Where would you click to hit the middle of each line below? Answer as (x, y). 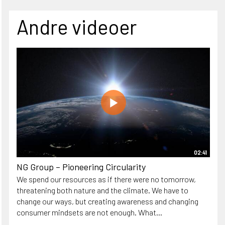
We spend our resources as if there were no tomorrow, (106, 179)
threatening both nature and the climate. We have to (102, 190)
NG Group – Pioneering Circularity (81, 167)
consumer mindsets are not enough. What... (89, 212)
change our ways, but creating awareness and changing (107, 201)
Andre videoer (77, 27)
